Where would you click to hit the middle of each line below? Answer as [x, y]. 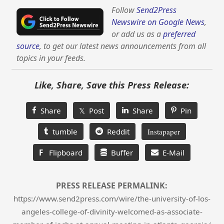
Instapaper [163, 132]
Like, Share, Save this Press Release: [112, 85]
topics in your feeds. [51, 58]
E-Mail [172, 153]
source [28, 46]
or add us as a [137, 34]
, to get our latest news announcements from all [123, 46]
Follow [124, 10]
